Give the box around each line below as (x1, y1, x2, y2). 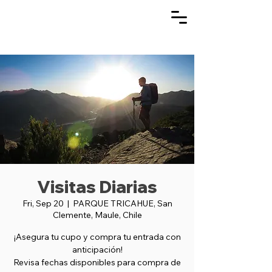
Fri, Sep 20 (22, 198, 64, 209)
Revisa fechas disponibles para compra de (13, 257, 181, 268)
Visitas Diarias (37, 176, 157, 197)
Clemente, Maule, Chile (52, 209, 142, 220)
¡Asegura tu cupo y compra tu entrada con (13, 231, 181, 242)
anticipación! (72, 244, 123, 255)
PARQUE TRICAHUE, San (72, 198, 172, 209)
